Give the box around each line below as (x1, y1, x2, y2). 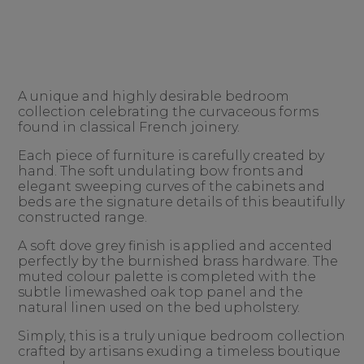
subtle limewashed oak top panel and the (18, 284, 304, 300)
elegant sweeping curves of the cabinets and (18, 179, 326, 194)
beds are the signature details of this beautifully (18, 194, 345, 210)
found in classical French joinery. (18, 119, 240, 135)
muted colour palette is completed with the (18, 269, 317, 284)
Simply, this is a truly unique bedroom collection (18, 328, 346, 344)
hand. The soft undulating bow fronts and (18, 163, 305, 179)
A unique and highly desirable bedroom (18, 89, 290, 104)
